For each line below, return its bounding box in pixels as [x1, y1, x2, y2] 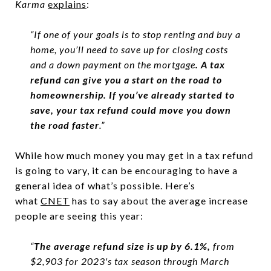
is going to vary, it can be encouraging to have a [15, 165, 238, 177]
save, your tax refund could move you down [30, 104, 231, 116]
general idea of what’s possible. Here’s [15, 180, 195, 192]
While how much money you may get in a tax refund [15, 149, 253, 162]
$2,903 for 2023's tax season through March [30, 255, 229, 267]
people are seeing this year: [15, 210, 143, 222]
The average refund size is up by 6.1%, [33, 240, 211, 252]
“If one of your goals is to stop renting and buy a [30, 28, 241, 41]
